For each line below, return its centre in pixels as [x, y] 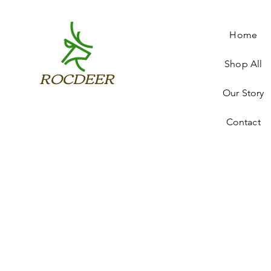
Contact [243, 122]
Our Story [243, 93]
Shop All [243, 64]
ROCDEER [77, 78]
